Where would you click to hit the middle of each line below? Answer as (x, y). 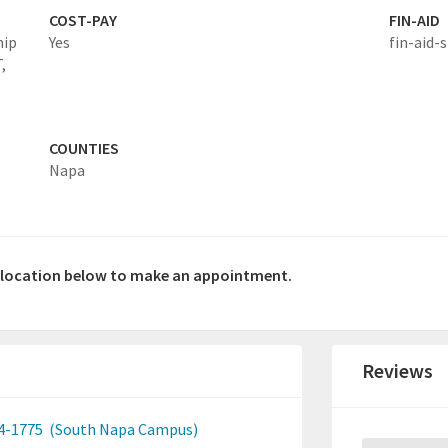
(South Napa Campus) (122, 429)
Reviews (398, 371)
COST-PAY (82, 20)
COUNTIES (83, 148)
